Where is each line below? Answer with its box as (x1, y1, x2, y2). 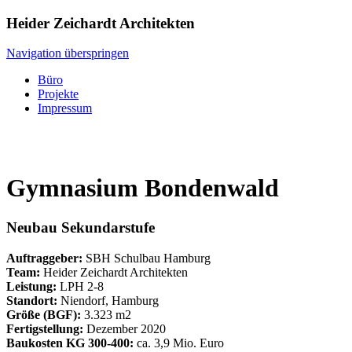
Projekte (38, 87, 79, 101)
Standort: (6, 294, 57, 308)
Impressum (38, 101, 92, 115)
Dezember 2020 (86, 322, 166, 336)
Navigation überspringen (6, 46, 129, 60)
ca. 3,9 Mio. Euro (134, 336, 224, 350)
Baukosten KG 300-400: (6, 336, 134, 350)
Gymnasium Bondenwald (6, 173, 279, 202)
